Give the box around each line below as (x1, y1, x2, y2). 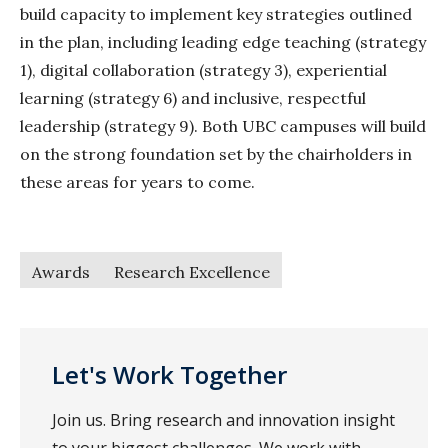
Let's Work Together (52, 358, 287, 392)
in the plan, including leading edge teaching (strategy (20, 32, 426, 53)
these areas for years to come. (20, 172, 259, 193)
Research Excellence (114, 262, 270, 283)
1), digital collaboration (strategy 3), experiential (20, 60, 387, 81)
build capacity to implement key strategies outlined (20, 4, 412, 25)
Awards (32, 262, 90, 283)
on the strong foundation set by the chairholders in (20, 144, 412, 165)
